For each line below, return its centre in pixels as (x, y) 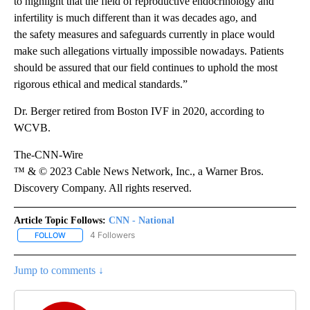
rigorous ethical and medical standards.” (101, 84)
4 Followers (112, 235)
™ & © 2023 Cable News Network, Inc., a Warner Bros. (139, 171)
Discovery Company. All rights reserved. (103, 188)
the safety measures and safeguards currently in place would (144, 34)
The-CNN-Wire (48, 154)
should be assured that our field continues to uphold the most (146, 67)
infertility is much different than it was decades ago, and (135, 17)
